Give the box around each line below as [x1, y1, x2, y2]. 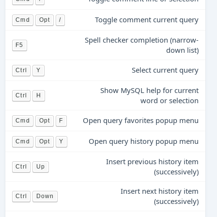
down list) [166, 45, 199, 55]
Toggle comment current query [94, 15, 199, 24]
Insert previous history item [106, 156, 199, 166]
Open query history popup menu [88, 136, 199, 146]
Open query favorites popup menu [82, 115, 199, 125]
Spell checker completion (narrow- [84, 35, 199, 45]
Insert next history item [120, 186, 199, 196]
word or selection [140, 95, 199, 105]
